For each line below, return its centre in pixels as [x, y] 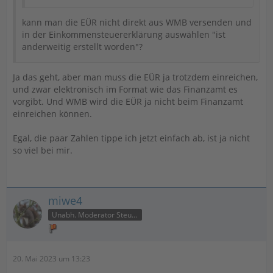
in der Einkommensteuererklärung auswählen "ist [124, 34]
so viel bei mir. [43, 150]
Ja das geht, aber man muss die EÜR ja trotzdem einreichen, [135, 77]
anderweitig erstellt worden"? [82, 47]
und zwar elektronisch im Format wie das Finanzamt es [125, 89]
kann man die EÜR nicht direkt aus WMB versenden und [137, 22]
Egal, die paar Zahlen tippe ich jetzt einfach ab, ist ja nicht [131, 138]
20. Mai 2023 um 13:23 [51, 258]
